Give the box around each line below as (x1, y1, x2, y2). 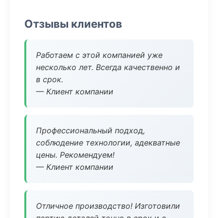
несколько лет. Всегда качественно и (36, 62, 180, 72)
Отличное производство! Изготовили (36, 201, 180, 211)
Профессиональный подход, (36, 126, 145, 135)
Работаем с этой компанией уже (36, 50, 163, 60)
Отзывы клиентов (24, 17, 122, 30)
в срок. (36, 74, 63, 84)
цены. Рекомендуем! (36, 150, 114, 160)
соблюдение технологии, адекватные (36, 138, 180, 147)
